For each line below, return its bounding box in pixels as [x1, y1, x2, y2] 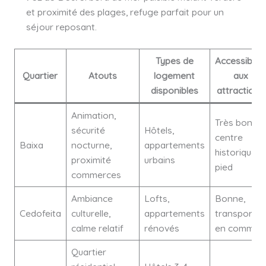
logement [154, 69, 195, 81]
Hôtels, [144, 123, 174, 136]
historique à [214, 145, 264, 158]
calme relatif [71, 221, 123, 234]
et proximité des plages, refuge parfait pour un [26, 6, 224, 18]
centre [214, 131, 243, 143]
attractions [217, 84, 265, 96]
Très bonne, [214, 116, 265, 128]
